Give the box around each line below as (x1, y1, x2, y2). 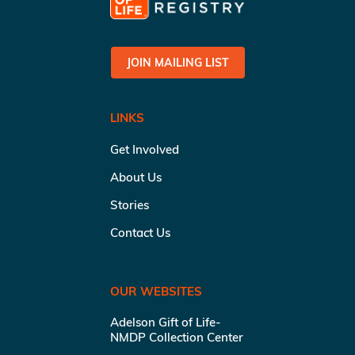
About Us (110, 169, 162, 185)
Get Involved (110, 141, 179, 157)
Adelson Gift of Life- (110, 314, 221, 330)
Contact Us (110, 224, 170, 240)
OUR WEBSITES (110, 283, 202, 299)
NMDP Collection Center (110, 329, 243, 345)
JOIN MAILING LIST (126, 55, 229, 70)
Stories (110, 197, 149, 212)
